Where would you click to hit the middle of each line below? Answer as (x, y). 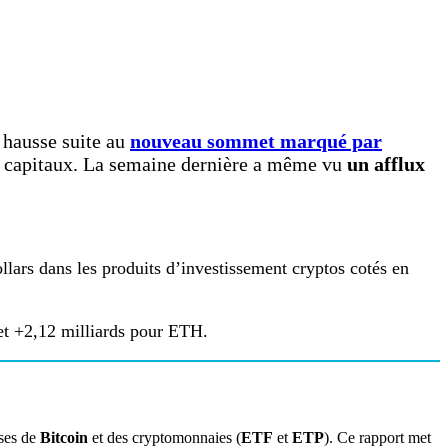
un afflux (386, 163)
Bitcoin (64, 437)
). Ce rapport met (377, 437)
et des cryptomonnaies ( (164, 437)
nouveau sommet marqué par (256, 140)
